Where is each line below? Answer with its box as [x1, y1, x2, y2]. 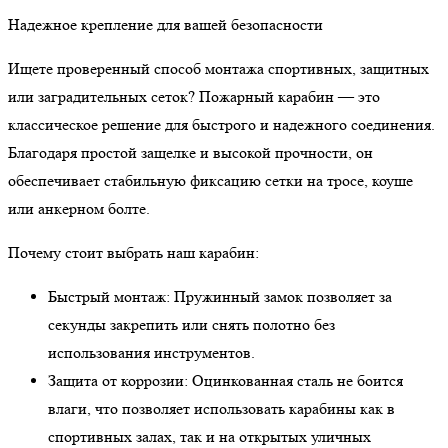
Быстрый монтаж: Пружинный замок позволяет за [48, 287, 392, 307]
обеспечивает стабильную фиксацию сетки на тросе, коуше [8, 171, 413, 191]
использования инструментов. [48, 343, 255, 363]
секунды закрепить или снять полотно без [48, 315, 335, 335]
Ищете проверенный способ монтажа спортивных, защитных [8, 59, 429, 79]
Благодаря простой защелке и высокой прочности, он [8, 143, 373, 163]
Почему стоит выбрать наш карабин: [8, 243, 259, 263]
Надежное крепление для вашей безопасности [8, 15, 323, 35]
